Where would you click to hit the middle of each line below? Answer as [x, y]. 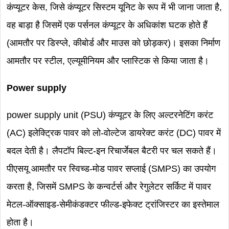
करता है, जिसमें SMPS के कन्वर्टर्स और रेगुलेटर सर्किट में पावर [109, 187]
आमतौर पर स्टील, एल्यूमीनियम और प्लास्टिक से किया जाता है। [108, 61]
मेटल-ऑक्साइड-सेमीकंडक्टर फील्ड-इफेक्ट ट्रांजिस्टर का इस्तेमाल [113, 204]
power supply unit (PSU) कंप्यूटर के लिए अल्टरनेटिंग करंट [110, 115]
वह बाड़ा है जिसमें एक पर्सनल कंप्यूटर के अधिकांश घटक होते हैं [107, 25]
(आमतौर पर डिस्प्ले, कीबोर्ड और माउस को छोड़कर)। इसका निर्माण [113, 43]
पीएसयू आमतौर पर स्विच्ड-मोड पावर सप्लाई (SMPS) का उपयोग [111, 169]
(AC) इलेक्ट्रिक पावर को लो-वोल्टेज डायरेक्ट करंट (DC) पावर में [114, 133]
